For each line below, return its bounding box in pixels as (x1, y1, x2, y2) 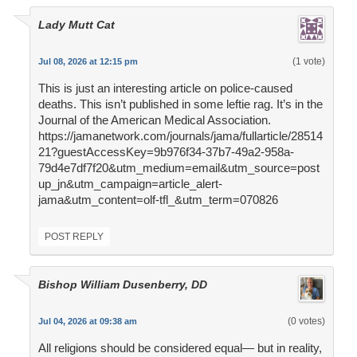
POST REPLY (44, 231, 104, 243)
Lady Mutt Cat (37, 18, 115, 32)
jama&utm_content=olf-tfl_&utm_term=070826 (37, 193, 278, 207)
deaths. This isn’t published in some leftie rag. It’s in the (37, 97, 323, 112)
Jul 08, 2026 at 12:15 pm (37, 57, 138, 67)
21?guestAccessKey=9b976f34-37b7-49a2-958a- (37, 145, 294, 159)
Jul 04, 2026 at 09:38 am (37, 316, 137, 327)
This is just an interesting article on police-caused (37, 81, 292, 96)
